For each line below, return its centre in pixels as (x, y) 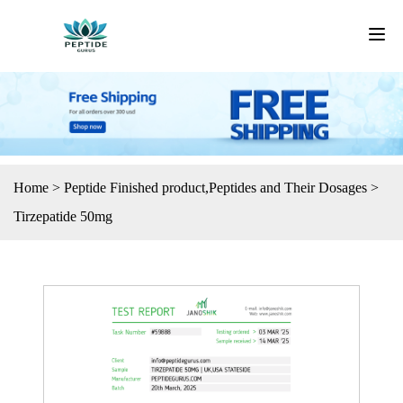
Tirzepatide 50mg (63, 217)
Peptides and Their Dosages (288, 188)
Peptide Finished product (134, 188)
